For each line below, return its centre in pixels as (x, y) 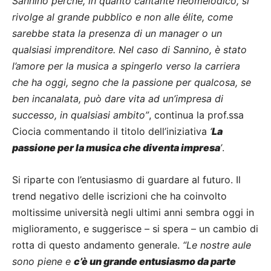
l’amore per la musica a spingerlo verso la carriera (126, 66)
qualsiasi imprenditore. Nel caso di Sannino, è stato (129, 50)
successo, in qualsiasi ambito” (80, 115)
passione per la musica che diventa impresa (116, 148)
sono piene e (43, 262)
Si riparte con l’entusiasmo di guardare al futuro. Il (126, 180)
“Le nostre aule (217, 245)
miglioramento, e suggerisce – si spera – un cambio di (135, 229)
